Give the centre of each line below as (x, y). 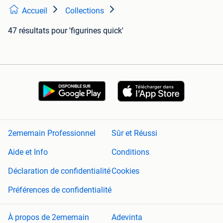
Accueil (35, 10)
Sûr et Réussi (134, 133)
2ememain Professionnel (52, 133)
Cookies (125, 171)
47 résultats (29, 30)
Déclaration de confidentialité (59, 171)
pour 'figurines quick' (87, 30)
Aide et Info (28, 152)
